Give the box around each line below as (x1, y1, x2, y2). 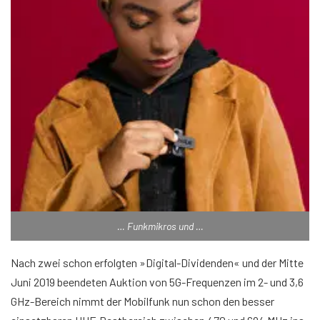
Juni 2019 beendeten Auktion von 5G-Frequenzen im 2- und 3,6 (11, 275, 304, 289)
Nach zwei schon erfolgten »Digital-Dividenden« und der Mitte (11, 256, 304, 270)
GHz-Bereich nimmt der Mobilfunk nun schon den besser (11, 294, 274, 309)
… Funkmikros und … (116, 220, 204, 233)
